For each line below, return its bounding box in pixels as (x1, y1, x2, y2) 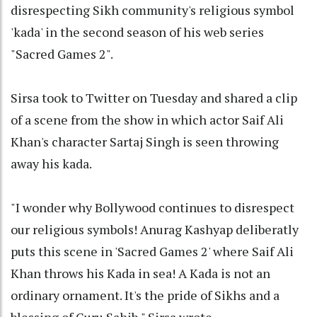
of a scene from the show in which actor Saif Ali (11, 110, 284, 128)
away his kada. (11, 154, 92, 172)
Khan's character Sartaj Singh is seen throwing (11, 132, 279, 150)
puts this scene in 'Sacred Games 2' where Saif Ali (11, 242, 294, 260)
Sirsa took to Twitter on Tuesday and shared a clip (11, 88, 297, 106)
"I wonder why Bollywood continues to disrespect (11, 198, 294, 216)
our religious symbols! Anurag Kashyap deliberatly (11, 220, 299, 238)
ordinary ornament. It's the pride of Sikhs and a (11, 286, 279, 304)
